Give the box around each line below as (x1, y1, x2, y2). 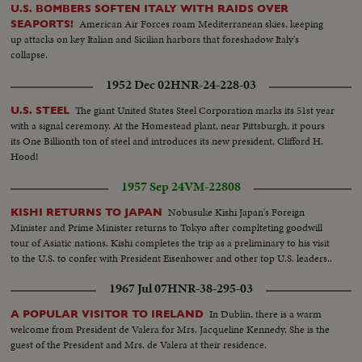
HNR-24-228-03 (170, 75, 256, 94)
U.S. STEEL (11, 103, 70, 116)
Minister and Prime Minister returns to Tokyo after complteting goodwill (11, 219, 323, 235)
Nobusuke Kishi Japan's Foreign (168, 204, 305, 220)
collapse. (11, 46, 48, 62)
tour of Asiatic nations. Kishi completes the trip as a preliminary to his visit (11, 234, 330, 250)
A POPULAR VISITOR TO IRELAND (11, 307, 204, 320)
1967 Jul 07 (109, 279, 167, 297)
